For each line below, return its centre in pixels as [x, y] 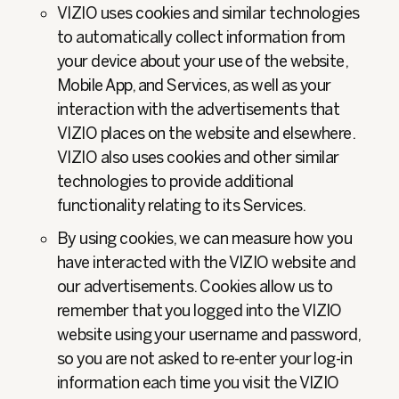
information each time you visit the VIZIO [198, 383]
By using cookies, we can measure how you [205, 239]
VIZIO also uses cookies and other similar [198, 158]
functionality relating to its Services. [182, 206]
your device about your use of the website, [203, 61]
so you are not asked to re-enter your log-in [205, 359]
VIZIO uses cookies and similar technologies [208, 13]
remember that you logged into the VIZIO [199, 311]
